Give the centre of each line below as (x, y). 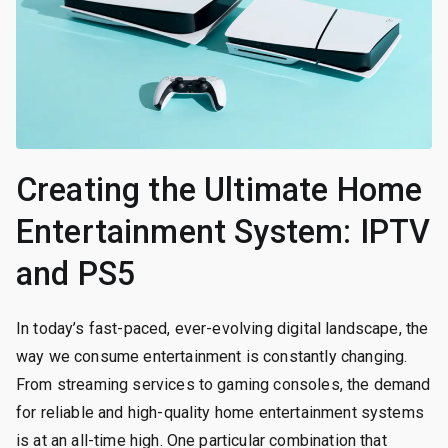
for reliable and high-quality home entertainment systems (220, 412)
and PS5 (76, 273)
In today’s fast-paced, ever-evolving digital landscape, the (222, 328)
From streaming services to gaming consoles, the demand (223, 384)
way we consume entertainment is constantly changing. (212, 356)
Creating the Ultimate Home (219, 189)
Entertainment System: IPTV (223, 231)
